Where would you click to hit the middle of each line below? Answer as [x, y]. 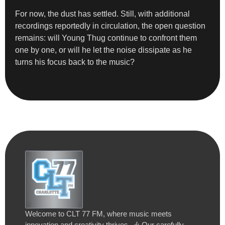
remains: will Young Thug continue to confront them [106, 38]
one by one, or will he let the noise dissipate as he [103, 50]
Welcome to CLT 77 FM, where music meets [98, 213]
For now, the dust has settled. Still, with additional [102, 14]
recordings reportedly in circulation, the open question [110, 26]
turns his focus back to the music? [75, 62]
